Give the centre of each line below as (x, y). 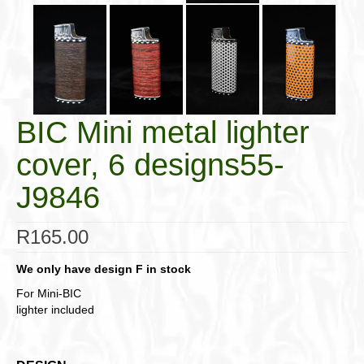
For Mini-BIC (49, 293)
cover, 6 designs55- (150, 165)
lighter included (55, 309)
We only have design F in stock (104, 269)
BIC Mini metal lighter (163, 132)
